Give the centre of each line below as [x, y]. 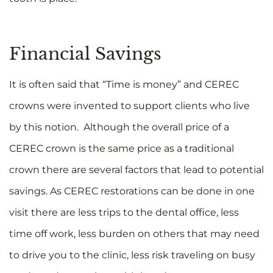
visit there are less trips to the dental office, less [124, 212]
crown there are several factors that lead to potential [136, 169]
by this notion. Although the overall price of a [119, 127]
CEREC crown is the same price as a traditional [122, 148]
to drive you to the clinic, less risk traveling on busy [132, 255]
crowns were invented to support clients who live [129, 105]
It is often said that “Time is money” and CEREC [124, 84]
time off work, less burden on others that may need [134, 233]
